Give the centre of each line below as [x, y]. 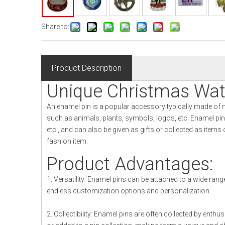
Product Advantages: [130, 164]
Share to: [55, 27]
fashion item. [67, 141]
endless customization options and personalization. [129, 191]
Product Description [87, 68]
